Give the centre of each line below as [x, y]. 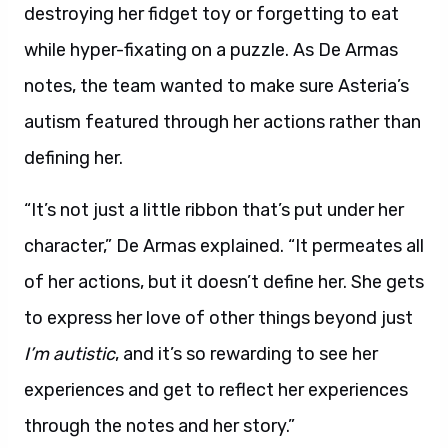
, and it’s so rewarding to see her [246, 354]
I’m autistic [69, 354]
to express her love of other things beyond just [218, 318]
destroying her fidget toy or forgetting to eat [211, 14]
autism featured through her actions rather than [222, 122]
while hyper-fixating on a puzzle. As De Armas [211, 50]
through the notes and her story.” [159, 426]
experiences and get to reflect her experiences [216, 390]
